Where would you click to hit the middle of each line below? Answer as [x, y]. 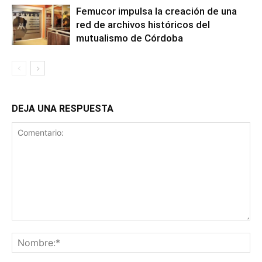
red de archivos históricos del [143, 25]
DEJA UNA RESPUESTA [63, 108]
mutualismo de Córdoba [130, 38]
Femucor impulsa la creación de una [156, 11]
